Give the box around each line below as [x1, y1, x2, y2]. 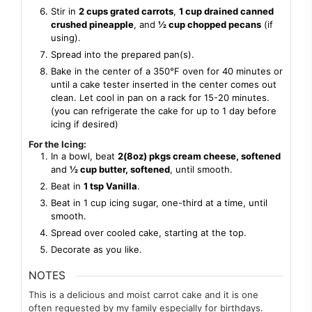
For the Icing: [29, 138, 86, 150]
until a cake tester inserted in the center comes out [51, 79, 276, 91]
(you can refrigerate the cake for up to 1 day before [51, 105, 276, 117]
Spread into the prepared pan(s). [51, 49, 194, 61]
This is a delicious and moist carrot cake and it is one [29, 289, 258, 301]
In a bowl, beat [51, 150, 118, 162]
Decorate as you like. [51, 243, 142, 255]
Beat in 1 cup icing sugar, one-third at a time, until [51, 196, 267, 208]
